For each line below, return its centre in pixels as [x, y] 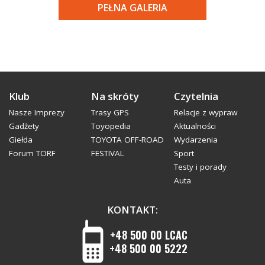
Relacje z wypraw [205, 112]
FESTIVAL [108, 153]
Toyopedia [111, 126]
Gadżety [24, 126]
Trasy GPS [110, 112]
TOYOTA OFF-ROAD [128, 139]
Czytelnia [196, 96]
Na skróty [115, 96]
